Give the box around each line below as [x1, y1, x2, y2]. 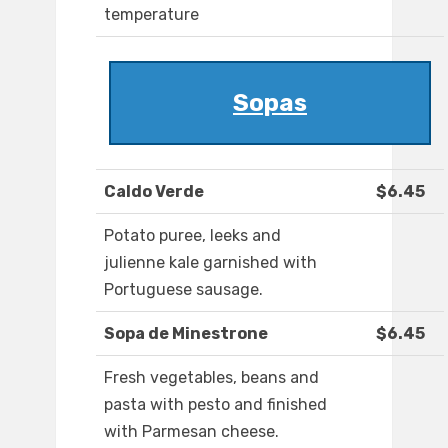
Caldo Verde [104, 182, 204, 202]
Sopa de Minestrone [104, 324, 268, 344]
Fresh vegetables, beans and [104, 368, 319, 388]
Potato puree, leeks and [104, 226, 281, 246]
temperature [104, 5, 199, 25]
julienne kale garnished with [104, 253, 317, 273]
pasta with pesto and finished [104, 395, 327, 415]
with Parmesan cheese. [104, 422, 279, 442]
